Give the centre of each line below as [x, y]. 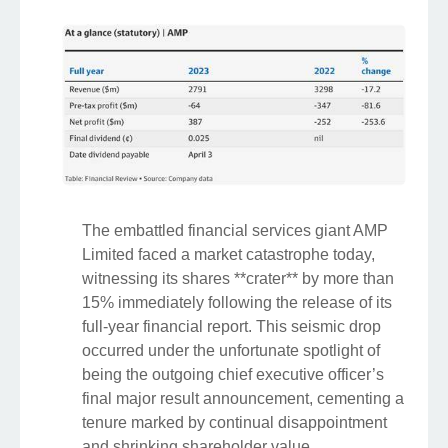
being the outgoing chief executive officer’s [233, 374]
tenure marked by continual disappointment [234, 422]
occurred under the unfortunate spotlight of [231, 350]
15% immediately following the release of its [237, 302]
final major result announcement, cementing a [243, 398]
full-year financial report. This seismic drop [231, 326]
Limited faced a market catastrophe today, [228, 254]
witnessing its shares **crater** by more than [238, 278]
